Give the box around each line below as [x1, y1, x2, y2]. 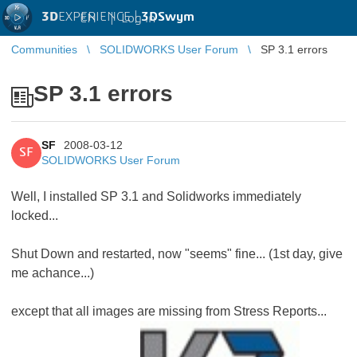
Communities [11, 43, 77, 56]
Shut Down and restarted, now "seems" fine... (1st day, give [11, 247, 343, 261]
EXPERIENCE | [58, 10, 141, 23]
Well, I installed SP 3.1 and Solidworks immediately [11, 190, 301, 203]
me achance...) [11, 266, 94, 280]
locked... [11, 209, 58, 222]
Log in [121, 11, 155, 25]
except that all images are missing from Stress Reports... [11, 304, 327, 318]
